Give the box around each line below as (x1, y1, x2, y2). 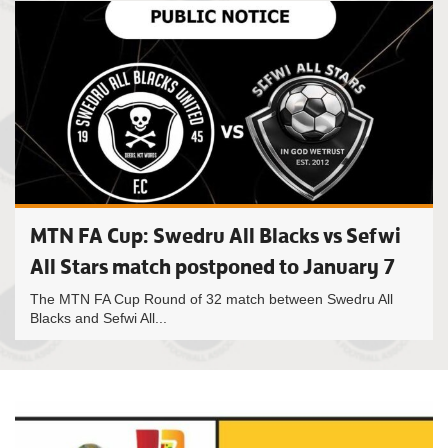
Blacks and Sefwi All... (30, 310, 167, 326)
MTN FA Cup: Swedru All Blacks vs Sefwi (30, 222, 401, 249)
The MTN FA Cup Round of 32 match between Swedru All (30, 291, 393, 307)
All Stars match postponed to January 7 (30, 253, 396, 280)
